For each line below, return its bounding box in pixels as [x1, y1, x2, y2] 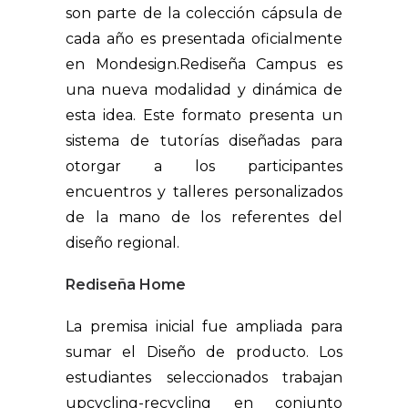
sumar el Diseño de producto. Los [66, 343, 342, 361]
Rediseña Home [66, 276, 186, 293]
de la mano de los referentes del [66, 209, 342, 226]
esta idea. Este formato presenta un [66, 107, 342, 124]
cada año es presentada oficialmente [66, 30, 342, 47]
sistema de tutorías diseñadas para [66, 132, 342, 149]
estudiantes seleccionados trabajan [66, 369, 342, 386]
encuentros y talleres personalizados [66, 183, 342, 200]
